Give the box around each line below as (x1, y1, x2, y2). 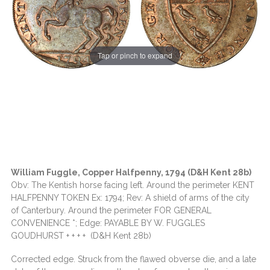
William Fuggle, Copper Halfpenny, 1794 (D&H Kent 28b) (11, 168, 251, 177)
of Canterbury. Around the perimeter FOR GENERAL (11, 206, 212, 215)
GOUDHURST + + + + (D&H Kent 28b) (11, 231, 151, 240)
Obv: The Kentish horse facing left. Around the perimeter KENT (11, 180, 254, 190)
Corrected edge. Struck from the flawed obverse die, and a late (11, 254, 256, 264)
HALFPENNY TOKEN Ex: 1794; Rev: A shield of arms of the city (11, 193, 250, 202)
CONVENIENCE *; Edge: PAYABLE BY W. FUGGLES (11, 218, 205, 228)
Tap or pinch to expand (98, 50, 172, 61)
